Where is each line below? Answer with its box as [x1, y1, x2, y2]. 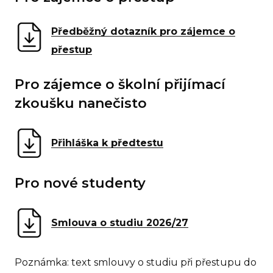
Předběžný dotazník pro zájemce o [51, 26, 235, 38]
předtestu [108, 137, 163, 149]
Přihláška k [51, 137, 108, 149]
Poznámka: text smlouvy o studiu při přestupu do [15, 257, 257, 269]
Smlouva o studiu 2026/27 [51, 217, 188, 229]
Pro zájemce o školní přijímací [15, 76, 225, 93]
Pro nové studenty [15, 175, 146, 192]
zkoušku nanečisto [15, 95, 147, 112]
